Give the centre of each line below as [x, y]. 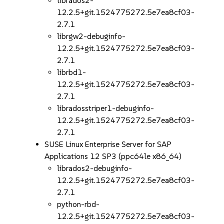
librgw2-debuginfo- [91, 36]
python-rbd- [78, 204]
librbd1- [72, 72]
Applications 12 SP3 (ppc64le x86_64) [113, 156]
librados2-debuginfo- [95, 168]
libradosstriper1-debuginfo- [106, 108]
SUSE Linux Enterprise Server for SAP [108, 144]
